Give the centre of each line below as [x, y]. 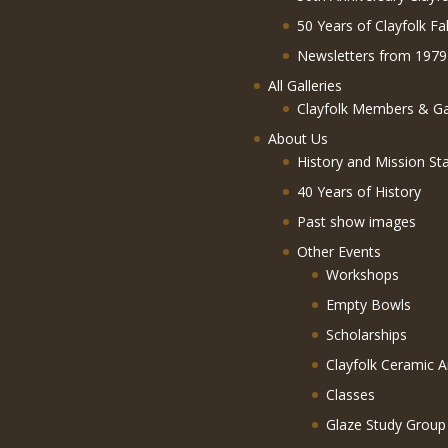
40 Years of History [358, 192]
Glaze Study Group [385, 425]
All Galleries [304, 86]
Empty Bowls [368, 305]
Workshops [362, 275]
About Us [297, 139]
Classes [350, 395]
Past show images [356, 222]
